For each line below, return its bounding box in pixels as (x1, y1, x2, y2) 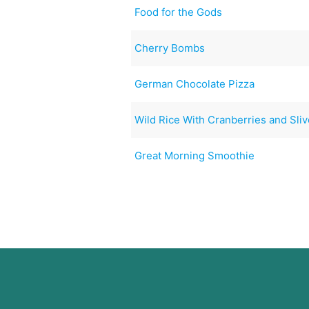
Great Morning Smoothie (134, 148, 255, 162)
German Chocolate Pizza (134, 77, 255, 90)
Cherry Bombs (134, 41, 206, 54)
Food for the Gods (134, 5, 223, 19)
